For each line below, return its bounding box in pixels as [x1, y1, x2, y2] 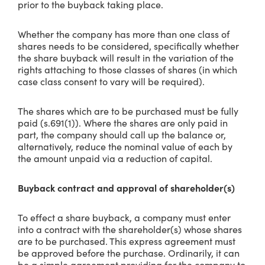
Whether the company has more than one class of [18, 27, 230, 40]
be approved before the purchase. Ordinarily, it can [18, 246, 240, 259]
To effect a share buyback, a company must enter [18, 211, 231, 224]
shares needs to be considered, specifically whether [18, 39, 239, 52]
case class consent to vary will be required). [18, 75, 207, 88]
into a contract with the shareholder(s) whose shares [18, 222, 242, 235]
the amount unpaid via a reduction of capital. [18, 151, 212, 164]
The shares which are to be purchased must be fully [18, 104, 238, 117]
